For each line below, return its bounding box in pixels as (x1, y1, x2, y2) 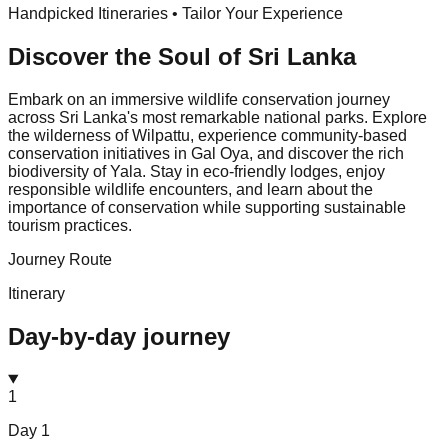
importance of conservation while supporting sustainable (8, 198, 406, 216)
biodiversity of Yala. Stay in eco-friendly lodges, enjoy (8, 162, 385, 180)
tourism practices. (8, 216, 132, 234)
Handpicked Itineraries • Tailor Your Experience (8, 4, 343, 22)
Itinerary (8, 284, 65, 302)
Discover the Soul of (8, 42, 248, 70)
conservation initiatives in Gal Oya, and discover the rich (8, 144, 404, 162)
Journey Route (8, 250, 112, 268)
